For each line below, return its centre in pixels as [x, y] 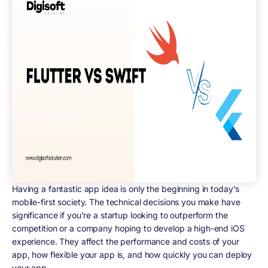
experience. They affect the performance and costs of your [126, 241]
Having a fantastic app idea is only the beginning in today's [126, 188]
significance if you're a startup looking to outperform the [120, 215]
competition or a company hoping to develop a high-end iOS [128, 228]
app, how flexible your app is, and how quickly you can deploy [132, 254]
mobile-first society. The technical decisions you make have [126, 202]
